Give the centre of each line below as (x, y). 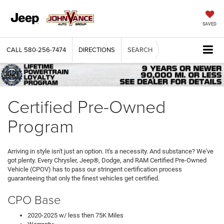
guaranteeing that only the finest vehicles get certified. (83, 178)
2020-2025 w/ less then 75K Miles (75, 215)
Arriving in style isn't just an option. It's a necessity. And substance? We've (110, 151)
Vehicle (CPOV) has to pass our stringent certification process (95, 169)
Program (40, 125)
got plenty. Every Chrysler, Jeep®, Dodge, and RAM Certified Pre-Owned (107, 160)
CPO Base (34, 199)
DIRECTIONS (97, 50)
